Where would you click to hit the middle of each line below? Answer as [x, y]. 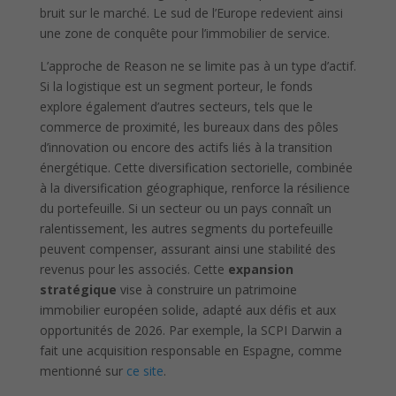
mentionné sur [83, 371]
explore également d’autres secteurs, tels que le [176, 107]
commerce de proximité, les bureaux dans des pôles [189, 127]
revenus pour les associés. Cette [133, 270]
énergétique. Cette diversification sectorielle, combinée [196, 168]
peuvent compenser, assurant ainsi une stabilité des [187, 249]
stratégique [78, 290]
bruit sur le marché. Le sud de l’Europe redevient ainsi [191, 13]
